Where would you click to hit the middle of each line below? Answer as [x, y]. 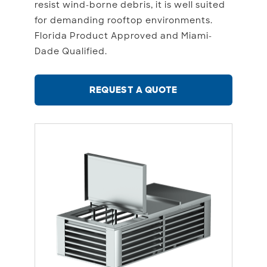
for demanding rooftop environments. [124, 20]
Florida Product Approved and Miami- [123, 36]
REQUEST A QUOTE [133, 90]
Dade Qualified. [71, 51]
